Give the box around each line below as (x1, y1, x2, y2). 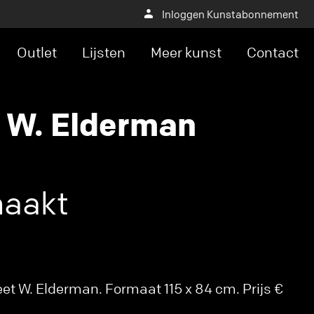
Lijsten (82, 43, 125, 61)
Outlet (17, 43, 57, 61)
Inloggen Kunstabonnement (162, 7, 299, 21)
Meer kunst (151, 43, 221, 61)
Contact (247, 43, 299, 61)
